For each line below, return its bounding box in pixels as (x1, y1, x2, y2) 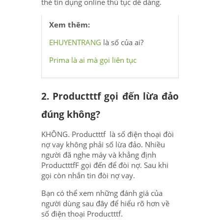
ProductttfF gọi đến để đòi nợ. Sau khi (41, 160, 168, 170)
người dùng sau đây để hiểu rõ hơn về (41, 198, 169, 208)
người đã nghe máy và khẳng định (41, 149, 156, 160)
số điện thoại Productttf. (41, 208, 123, 219)
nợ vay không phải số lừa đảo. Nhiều (41, 139, 165, 149)
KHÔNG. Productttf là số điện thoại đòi (41, 129, 174, 139)
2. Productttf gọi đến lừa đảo (41, 89, 179, 102)
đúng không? (41, 108, 100, 120)
